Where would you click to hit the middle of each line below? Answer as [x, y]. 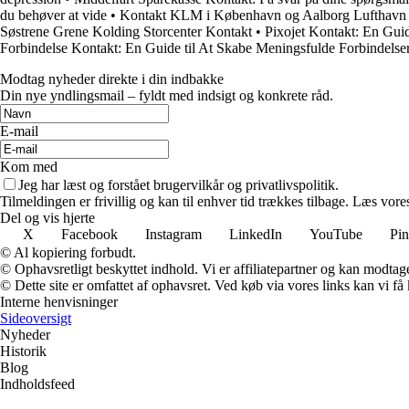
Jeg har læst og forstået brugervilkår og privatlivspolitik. [178, 185]
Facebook [89, 235]
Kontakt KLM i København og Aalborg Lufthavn [263, 16]
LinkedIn [256, 235]
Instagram [173, 235]
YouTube [336, 235]
